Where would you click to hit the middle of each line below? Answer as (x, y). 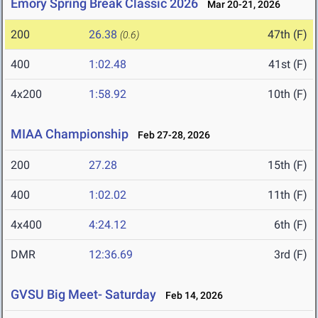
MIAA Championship (70, 134)
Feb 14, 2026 (191, 296)
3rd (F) (291, 255)
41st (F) (288, 65)
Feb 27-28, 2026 (171, 135)
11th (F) (287, 195)
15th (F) (287, 165)
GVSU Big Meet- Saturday (83, 295)
